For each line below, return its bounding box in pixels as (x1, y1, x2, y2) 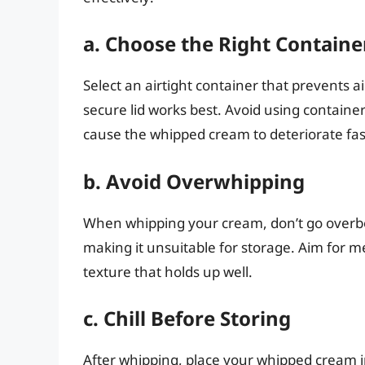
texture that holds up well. (83, 262, 253, 281)
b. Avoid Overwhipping (83, 167, 305, 195)
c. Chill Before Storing (83, 305, 291, 332)
